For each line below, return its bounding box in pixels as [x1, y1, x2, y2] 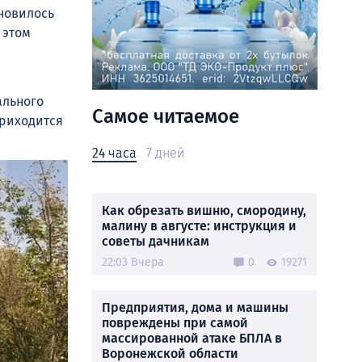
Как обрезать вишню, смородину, [102, 203, 306, 218]
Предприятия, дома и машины [102, 300, 288, 315]
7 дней [146, 145, 184, 161]
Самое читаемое [92, 105, 239, 128]
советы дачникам [102, 234, 209, 249]
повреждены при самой [102, 315, 248, 330]
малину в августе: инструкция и [102, 218, 297, 234]
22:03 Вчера [102, 255, 164, 269]
